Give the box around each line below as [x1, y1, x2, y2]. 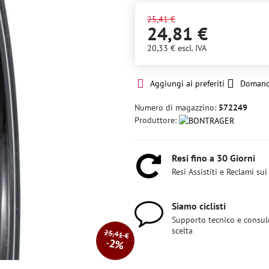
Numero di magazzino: [134, 102, 219, 113]
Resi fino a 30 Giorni [171, 152, 255, 164]
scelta [171, 225, 193, 236]
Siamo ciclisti [171, 200, 226, 212]
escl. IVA [177, 43, 207, 53]
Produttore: [134, 115, 179, 125]
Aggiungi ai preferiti [150, 78, 225, 89]
